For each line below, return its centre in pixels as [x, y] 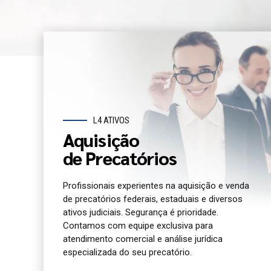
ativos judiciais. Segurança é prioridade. [141, 212]
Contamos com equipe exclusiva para [138, 225]
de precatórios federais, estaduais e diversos [153, 199]
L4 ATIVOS [111, 121]
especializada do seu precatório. [127, 252]
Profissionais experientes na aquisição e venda [156, 185]
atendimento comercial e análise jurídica [143, 239]
